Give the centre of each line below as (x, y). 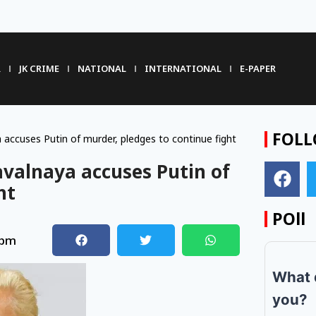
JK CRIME (39, 69)
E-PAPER (257, 69)
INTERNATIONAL (183, 69)
